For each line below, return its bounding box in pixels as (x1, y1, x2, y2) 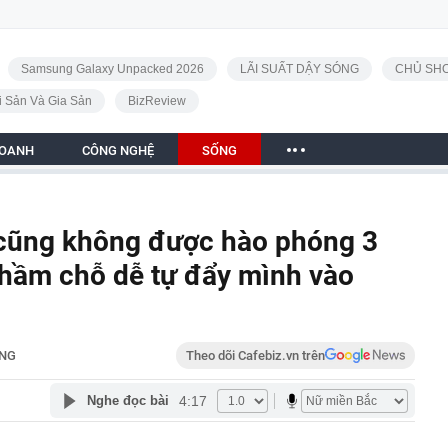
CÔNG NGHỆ (82, 143, 154, 158)
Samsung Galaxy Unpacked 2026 (20, 62, 204, 76)
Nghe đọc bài (86, 393, 169, 408)
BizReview (127, 94, 186, 108)
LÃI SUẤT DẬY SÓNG (239, 62, 359, 76)
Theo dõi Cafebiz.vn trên (186, 348, 325, 363)
